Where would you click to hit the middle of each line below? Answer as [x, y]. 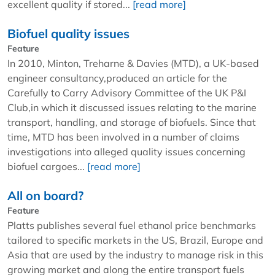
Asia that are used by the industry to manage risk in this [135, 254]
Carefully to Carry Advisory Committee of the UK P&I [127, 92]
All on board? [45, 195]
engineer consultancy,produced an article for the [117, 78]
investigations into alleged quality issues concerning [126, 151]
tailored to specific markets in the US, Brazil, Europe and [135, 240]
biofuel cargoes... [47, 166]
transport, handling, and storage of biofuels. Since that [132, 122]
